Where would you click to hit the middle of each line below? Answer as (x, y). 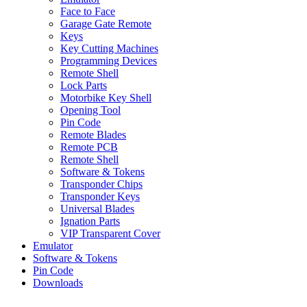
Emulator (53, 246)
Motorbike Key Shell (106, 98)
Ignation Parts (90, 221)
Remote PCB (89, 147)
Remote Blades (93, 135)
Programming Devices (109, 61)
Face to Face (88, 11)
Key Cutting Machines (109, 48)
